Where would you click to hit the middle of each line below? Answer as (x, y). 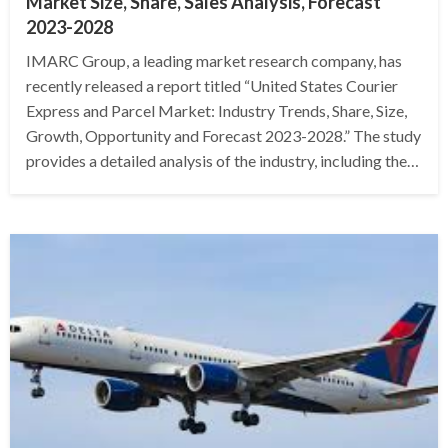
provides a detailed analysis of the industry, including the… (222, 161)
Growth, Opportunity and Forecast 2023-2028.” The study (223, 136)
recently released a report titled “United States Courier (212, 86)
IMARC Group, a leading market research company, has (214, 61)
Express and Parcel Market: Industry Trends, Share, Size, (216, 111)
